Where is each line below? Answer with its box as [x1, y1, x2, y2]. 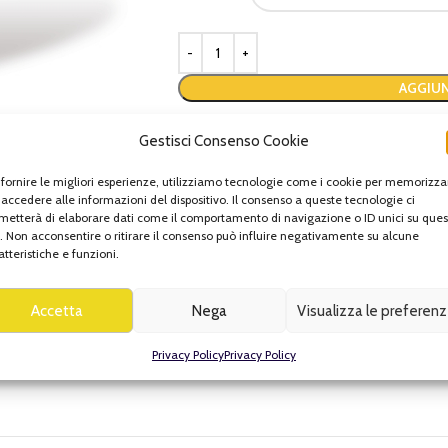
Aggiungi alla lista [197, 120, 309, 139]
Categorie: [177, 202, 244, 220]
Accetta [31, 301, 84, 320]
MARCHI [284, 202, 333, 220]
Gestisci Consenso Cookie [138, 132, 309, 150]
